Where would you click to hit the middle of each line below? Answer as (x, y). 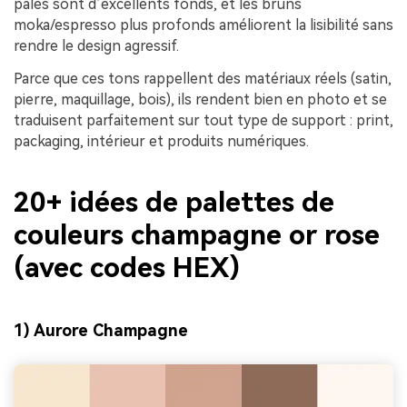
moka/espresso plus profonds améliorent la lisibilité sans (203, 25)
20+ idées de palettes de (174, 203)
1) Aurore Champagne (101, 330)
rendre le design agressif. (96, 46)
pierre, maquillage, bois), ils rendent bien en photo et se (200, 99)
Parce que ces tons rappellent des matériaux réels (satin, (203, 78)
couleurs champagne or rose (197, 235)
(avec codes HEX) (127, 268)
